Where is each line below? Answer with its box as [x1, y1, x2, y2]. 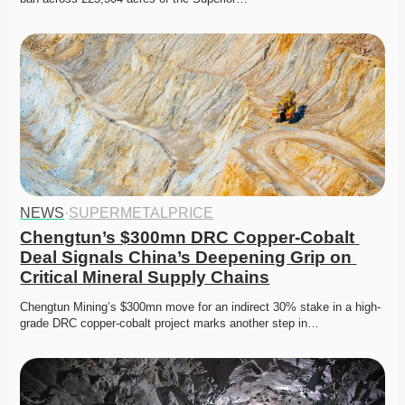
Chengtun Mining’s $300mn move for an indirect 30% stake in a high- [20, 300, 381, 315]
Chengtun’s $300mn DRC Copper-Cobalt [20, 228, 355, 248]
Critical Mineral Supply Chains [20, 268, 270, 287]
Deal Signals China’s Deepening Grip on [20, 248, 353, 268]
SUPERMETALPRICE [69, 205, 214, 221]
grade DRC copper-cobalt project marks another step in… [20, 316, 320, 331]
